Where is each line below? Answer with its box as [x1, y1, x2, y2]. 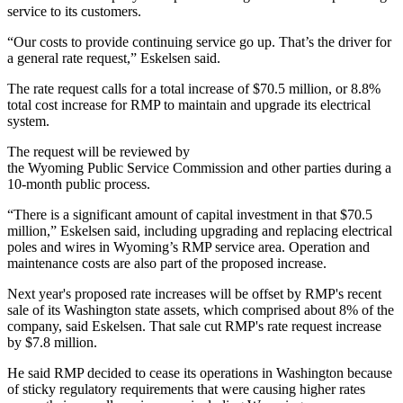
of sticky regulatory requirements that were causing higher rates [7, 381, 365, 398]
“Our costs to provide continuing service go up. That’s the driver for [7, 34, 391, 50]
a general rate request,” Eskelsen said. [7, 50, 220, 67]
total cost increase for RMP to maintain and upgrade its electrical [7, 97, 371, 113]
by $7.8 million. [7, 335, 97, 351]
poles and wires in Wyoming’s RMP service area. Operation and [7, 239, 370, 255]
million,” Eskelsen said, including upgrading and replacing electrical [7, 223, 392, 239]
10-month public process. [7, 176, 154, 193]
